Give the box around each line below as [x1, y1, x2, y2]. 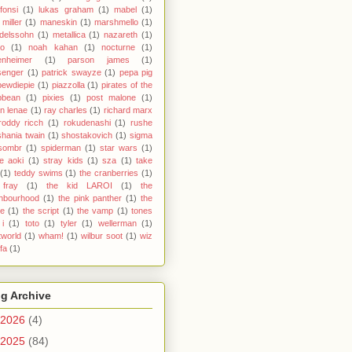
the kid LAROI [46, 180, 112, 190]
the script [22, 205, 60, 215]
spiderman [41, 142, 81, 152]
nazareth [104, 29, 138, 39]
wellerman [97, 218, 137, 228]
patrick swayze [42, 67, 101, 77]
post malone [86, 92, 136, 102]
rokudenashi [63, 117, 111, 127]
